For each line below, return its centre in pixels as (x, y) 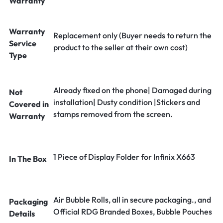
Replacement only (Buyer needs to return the (132, 35)
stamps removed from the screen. (113, 114)
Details (22, 214)
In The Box (28, 159)
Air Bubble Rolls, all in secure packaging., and (132, 200)
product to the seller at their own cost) (120, 47)
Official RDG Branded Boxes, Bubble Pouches (133, 212)
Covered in (29, 104)
